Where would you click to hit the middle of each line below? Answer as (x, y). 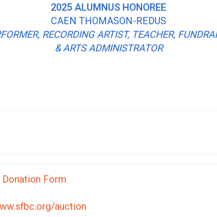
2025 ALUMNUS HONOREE (108, 7)
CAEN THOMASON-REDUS (108, 21)
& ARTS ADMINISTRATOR (108, 48)
